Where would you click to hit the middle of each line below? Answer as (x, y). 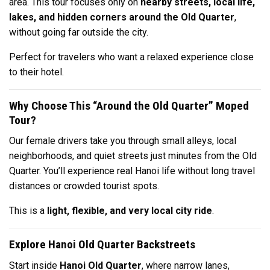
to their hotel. (36, 72)
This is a (28, 211)
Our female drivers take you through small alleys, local (123, 141)
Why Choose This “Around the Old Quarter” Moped (129, 105)
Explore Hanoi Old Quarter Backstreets (102, 245)
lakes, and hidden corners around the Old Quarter (122, 17)
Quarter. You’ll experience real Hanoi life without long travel (132, 171)
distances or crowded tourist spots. (84, 186)
